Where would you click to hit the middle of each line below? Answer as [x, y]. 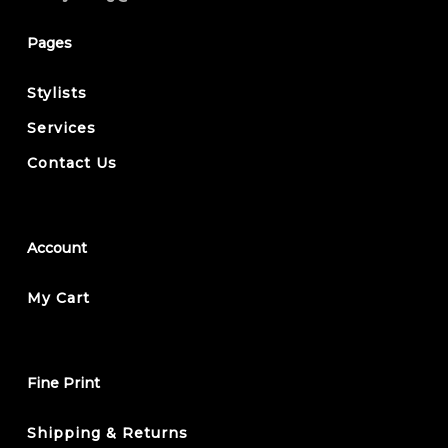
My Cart [58, 297]
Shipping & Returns [107, 432]
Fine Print [63, 382]
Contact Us [71, 162]
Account [56, 247]
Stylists [56, 92]
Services [61, 127]
